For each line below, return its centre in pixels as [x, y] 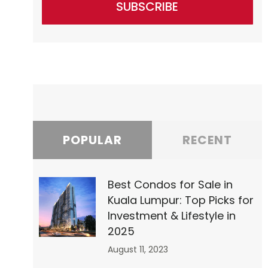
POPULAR [93, 140]
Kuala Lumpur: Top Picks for [180, 200]
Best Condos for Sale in [170, 185]
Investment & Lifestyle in [171, 216]
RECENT [207, 140]
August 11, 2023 [138, 250]
